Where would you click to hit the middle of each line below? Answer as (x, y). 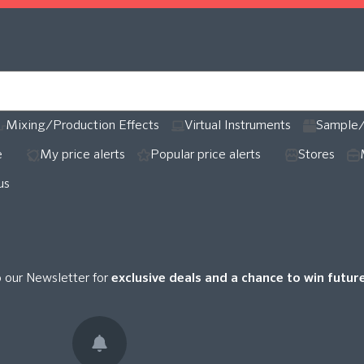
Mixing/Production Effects (82, 126)
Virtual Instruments (238, 126)
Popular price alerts (206, 155)
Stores (316, 155)
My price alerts (82, 155)
